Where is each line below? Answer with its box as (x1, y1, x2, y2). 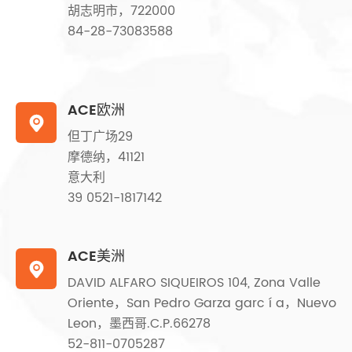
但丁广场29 (68, 126, 133, 147)
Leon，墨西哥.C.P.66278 (68, 313, 211, 334)
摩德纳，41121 (68, 146, 145, 167)
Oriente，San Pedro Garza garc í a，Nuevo (68, 292, 336, 313)
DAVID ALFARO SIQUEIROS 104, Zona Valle (68, 272, 321, 293)
